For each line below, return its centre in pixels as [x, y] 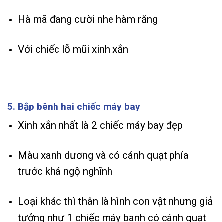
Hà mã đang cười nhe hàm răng [87, 20]
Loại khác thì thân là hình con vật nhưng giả [115, 201]
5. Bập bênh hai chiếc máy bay [74, 107]
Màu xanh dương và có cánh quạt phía [103, 155]
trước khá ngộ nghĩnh [65, 171]
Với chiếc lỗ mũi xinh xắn [73, 49]
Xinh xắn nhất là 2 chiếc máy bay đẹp [100, 125]
